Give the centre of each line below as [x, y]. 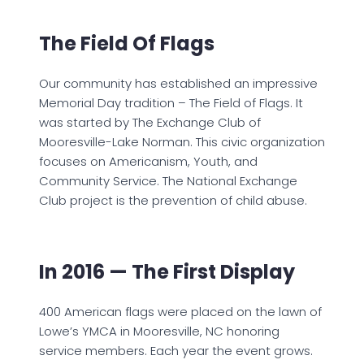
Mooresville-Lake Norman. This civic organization [182, 142]
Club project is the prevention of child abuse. [173, 201]
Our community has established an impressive [178, 84]
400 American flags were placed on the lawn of [180, 312]
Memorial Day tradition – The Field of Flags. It [171, 103]
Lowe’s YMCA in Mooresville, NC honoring [159, 331]
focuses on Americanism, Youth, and [148, 162]
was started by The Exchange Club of [150, 123]
